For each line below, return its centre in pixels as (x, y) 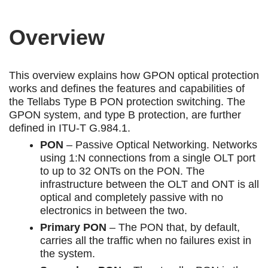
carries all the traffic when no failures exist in (146, 240)
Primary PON (73, 227)
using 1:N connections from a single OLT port (148, 158)
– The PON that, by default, (175, 227)
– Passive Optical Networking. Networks (162, 145)
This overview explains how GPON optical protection (134, 75)
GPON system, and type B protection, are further (125, 115)
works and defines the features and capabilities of (127, 89)
